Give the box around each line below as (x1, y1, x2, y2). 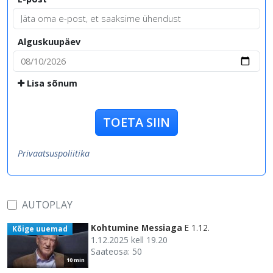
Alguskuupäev (18, 35, 80, 48)
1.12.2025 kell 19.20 (91, 233, 168, 246)
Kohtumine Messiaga (91, 221, 182, 233)
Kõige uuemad (12, 223, 68, 234)
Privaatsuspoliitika (18, 147, 90, 159)
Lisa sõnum (24, 77, 77, 89)
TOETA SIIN (103, 113, 170, 130)
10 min (66, 255, 85, 264)
